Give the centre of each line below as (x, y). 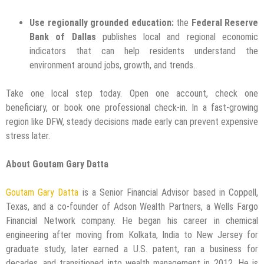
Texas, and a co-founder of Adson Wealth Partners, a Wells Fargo (132, 206)
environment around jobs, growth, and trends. (113, 65)
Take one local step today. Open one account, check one (132, 93)
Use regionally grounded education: (102, 22)
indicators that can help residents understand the (144, 51)
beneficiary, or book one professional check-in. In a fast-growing (132, 107)
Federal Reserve (225, 22)
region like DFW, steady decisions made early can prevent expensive (132, 121)
